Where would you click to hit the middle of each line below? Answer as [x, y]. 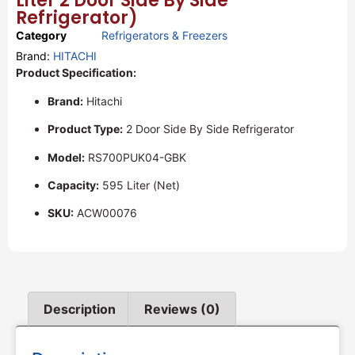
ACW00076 [105, 213]
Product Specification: [76, 73]
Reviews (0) [182, 309]
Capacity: [73, 185]
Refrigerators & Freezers [164, 36]
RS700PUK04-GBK [136, 157]
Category [41, 36]
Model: [66, 157]
